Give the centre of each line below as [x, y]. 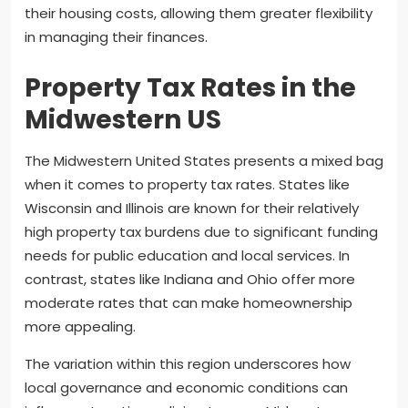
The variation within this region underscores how [188, 363]
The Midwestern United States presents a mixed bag [204, 160]
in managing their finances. [116, 36]
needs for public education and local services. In [187, 255]
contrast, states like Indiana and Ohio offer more [190, 279]
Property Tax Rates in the [190, 87]
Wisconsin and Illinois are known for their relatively [192, 208]
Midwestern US [123, 119]
